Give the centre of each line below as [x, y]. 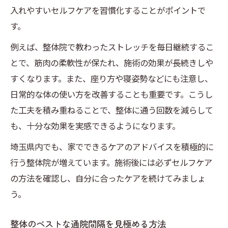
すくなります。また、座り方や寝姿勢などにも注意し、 [111, 79]
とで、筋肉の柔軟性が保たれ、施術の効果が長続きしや [112, 63]
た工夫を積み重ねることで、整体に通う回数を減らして [112, 110]
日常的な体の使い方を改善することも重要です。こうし [111, 94]
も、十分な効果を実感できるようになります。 [95, 126]
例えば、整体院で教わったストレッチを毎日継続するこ [112, 47]
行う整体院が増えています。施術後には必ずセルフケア [111, 163]
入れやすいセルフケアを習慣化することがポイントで [108, 10]
